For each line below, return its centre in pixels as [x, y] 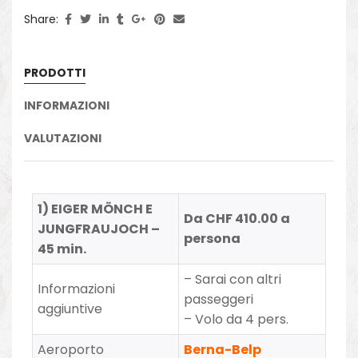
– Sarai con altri [233, 279]
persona [213, 238]
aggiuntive [70, 308]
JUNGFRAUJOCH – [99, 229]
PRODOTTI [55, 72]
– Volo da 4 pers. [237, 319]
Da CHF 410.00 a [237, 218]
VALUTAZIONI [63, 138]
